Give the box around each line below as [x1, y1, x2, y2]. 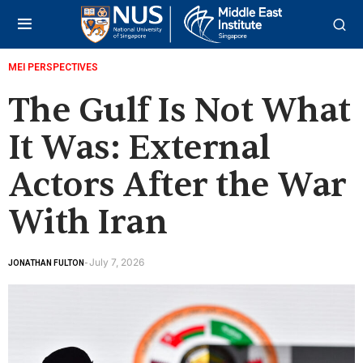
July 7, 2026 [89, 256, 144, 268]
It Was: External [8, 126, 271, 169]
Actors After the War [8, 164, 347, 207]
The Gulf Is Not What [8, 89, 351, 132]
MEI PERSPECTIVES [8, 62, 98, 73]
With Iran [8, 201, 168, 244]
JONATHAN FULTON [8, 258, 84, 267]
